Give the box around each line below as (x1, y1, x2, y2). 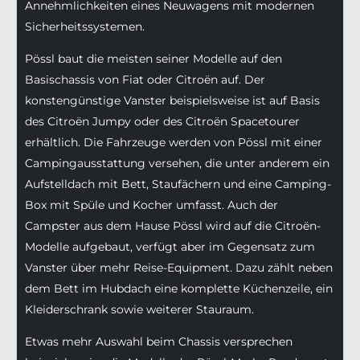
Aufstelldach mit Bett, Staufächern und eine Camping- (25, 177, 331, 192)
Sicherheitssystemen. (25, 19, 145, 35)
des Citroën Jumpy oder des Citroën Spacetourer (25, 114, 300, 129)
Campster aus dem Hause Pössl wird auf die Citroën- (25, 219, 321, 234)
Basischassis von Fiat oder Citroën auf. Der (25, 72, 265, 88)
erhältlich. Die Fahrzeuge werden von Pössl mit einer (25, 135, 322, 150)
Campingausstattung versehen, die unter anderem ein (25, 156, 329, 171)
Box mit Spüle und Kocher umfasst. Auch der (25, 198, 278, 213)
